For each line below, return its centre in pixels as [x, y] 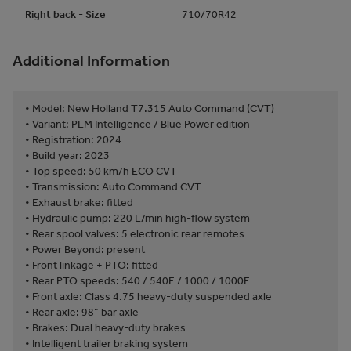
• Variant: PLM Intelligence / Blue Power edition [138, 124]
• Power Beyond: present [85, 249]
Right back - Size [65, 14]
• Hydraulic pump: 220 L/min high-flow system [138, 218]
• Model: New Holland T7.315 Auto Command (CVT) [150, 108]
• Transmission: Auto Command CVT [113, 186]
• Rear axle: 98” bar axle [82, 312]
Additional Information [91, 61]
